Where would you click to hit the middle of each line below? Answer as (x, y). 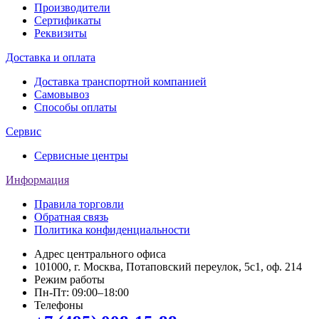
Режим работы (69, 280)
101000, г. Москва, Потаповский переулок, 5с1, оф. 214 (168, 267)
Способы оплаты (75, 108)
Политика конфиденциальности (112, 230)
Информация (37, 180)
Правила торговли (79, 204)
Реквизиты (61, 33)
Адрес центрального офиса (100, 254)
